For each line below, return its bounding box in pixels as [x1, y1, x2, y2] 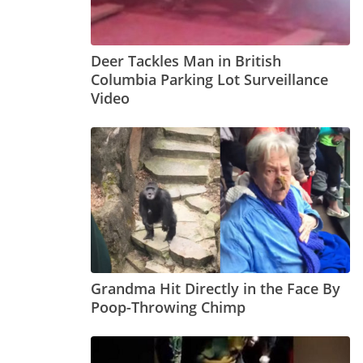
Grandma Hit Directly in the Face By [91, 279, 340, 299]
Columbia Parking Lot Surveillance [91, 70, 328, 90]
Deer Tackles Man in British [91, 51, 281, 71]
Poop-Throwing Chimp [91, 297, 246, 318]
